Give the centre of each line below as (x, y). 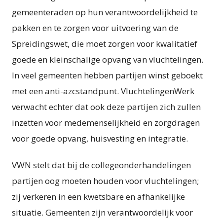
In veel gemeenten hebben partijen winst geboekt (107, 75)
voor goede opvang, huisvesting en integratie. (100, 138)
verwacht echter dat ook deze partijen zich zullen (106, 107)
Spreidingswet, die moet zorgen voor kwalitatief (105, 44)
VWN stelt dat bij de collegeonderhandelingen (101, 165)
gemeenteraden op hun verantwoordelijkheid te (105, 12)
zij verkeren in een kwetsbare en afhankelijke (98, 197)
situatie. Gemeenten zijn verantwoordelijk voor (102, 212)
